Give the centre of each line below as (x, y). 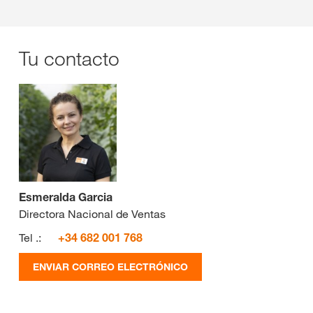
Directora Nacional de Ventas (92, 213)
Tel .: (30, 237)
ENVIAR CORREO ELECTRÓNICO (110, 266)
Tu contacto (69, 58)
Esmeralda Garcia (66, 197)
